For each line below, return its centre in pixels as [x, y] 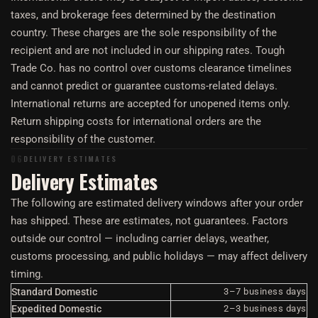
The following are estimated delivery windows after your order [157, 203]
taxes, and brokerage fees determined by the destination [143, 15]
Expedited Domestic [56, 309]
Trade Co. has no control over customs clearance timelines [151, 68]
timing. [27, 274]
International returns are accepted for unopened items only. [150, 104]
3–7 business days [265, 291]
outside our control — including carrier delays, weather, [140, 238]
